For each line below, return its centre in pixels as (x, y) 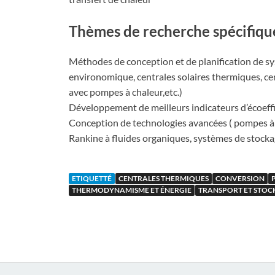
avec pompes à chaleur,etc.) (126, 92)
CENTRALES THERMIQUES (164, 179)
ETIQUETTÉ (92, 179)
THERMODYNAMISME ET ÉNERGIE (132, 190)
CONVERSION (240, 179)
